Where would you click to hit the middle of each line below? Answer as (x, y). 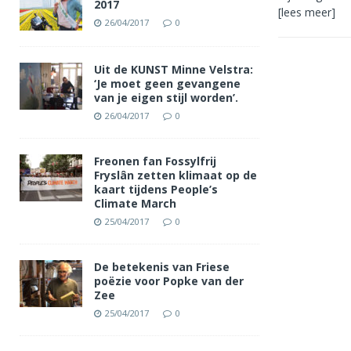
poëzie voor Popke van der (169, 281)
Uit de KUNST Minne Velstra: (174, 69)
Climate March (135, 203)
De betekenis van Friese (162, 267)
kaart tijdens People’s (156, 189)
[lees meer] (306, 13)
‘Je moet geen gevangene (167, 83)
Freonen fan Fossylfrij (155, 161)
